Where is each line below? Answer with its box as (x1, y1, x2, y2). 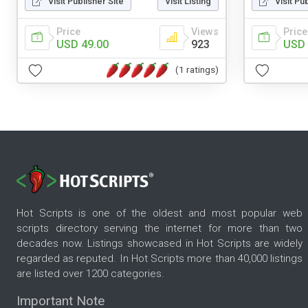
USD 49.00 (56, 37, 109, 51)
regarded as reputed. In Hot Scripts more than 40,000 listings (16, 252, 302, 265)
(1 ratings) (175, 64, 219, 76)
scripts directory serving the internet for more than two (16, 222, 302, 235)
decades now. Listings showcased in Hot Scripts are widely (16, 237, 302, 250)
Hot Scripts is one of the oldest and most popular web (16, 207, 302, 220)
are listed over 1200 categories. (16, 267, 164, 280)
